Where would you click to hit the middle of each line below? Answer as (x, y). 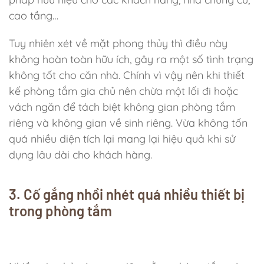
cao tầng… (34, 16)
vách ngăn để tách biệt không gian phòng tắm (122, 107)
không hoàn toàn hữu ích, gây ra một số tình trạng (131, 59)
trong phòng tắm (60, 211)
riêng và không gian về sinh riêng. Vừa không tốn (128, 123)
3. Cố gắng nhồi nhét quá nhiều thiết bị (127, 194)
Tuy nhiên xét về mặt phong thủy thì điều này (118, 43)
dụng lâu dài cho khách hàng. (80, 155)
